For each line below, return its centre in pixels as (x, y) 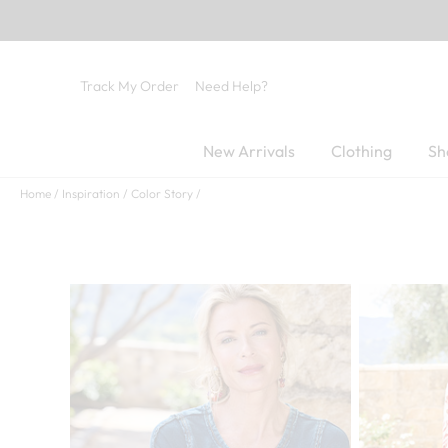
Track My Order (129, 85)
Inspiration (91, 193)
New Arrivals (249, 150)
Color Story (162, 193)
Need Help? (231, 85)
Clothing (361, 150)
